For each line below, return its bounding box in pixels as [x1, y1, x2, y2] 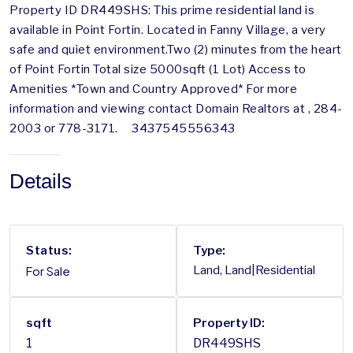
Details [9, 169, 72, 193]
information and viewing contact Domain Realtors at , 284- [9, 101, 343, 116]
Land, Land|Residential [192, 262, 315, 277]
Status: [26, 243, 72, 258]
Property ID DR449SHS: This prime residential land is [9, 2, 315, 17]
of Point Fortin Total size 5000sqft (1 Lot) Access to [9, 61, 307, 76]
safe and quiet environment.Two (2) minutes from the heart [9, 42, 342, 57]
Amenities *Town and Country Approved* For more [9, 81, 298, 96]
